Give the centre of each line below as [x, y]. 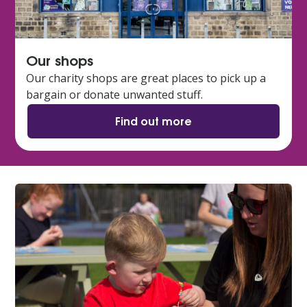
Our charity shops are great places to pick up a [146, 78]
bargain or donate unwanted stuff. [114, 94]
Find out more [153, 120]
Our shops [60, 59]
